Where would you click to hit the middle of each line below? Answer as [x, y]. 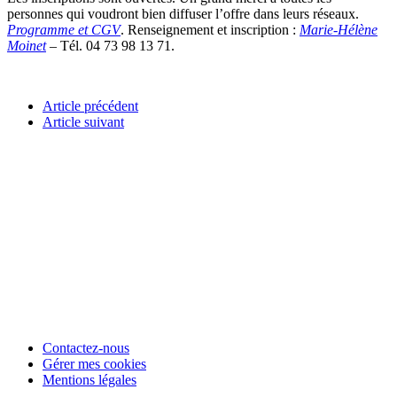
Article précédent [90, 105]
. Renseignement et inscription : [210, 29]
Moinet [27, 45]
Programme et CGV [64, 29]
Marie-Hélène [339, 29]
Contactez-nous [86, 347]
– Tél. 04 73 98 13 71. [110, 45]
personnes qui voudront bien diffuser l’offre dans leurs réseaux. [183, 13]
